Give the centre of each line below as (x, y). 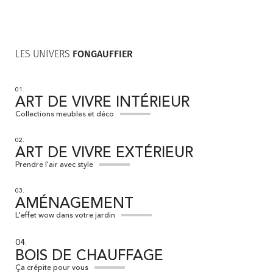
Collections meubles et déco (65, 114)
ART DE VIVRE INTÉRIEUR (102, 103)
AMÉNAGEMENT (74, 204)
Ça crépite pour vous (52, 268)
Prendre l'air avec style (54, 165)
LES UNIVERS (44, 54)
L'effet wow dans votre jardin (65, 215)
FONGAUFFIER (103, 54)
